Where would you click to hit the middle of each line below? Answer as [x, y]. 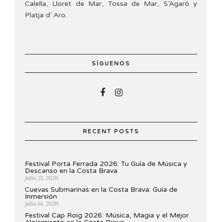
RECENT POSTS [111, 131]
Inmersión [41, 196]
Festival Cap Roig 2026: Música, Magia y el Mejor [107, 215]
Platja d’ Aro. [46, 15]
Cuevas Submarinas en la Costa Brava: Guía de [101, 189]
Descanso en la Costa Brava [71, 170]
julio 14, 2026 [42, 203]
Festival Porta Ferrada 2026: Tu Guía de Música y [106, 164]
